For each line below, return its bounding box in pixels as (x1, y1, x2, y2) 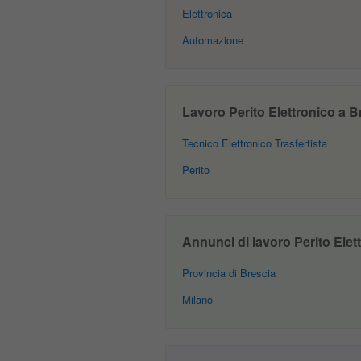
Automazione (181, 32, 243, 48)
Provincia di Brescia (181, 265, 276, 280)
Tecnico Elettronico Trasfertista (181, 135, 327, 151)
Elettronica (181, 6, 232, 21)
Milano (181, 292, 213, 307)
